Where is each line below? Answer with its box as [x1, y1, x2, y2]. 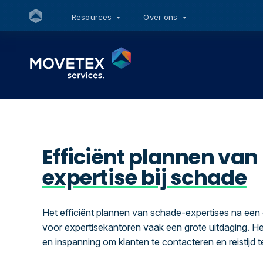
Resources [72, 12, 114, 22]
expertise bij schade [42, 163, 247, 192]
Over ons [143, 12, 180, 22]
